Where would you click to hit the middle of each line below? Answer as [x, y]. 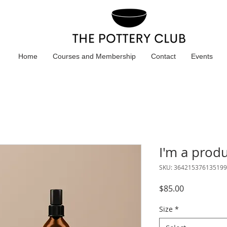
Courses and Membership [94, 56]
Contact [163, 56]
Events [202, 56]
